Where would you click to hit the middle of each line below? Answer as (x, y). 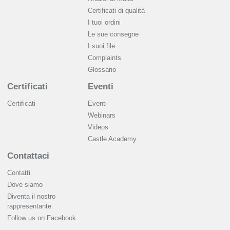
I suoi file (101, 46)
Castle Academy (112, 139)
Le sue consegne (113, 34)
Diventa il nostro (31, 196)
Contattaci (28, 156)
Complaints (104, 57)
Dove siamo (25, 184)
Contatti (19, 172)
